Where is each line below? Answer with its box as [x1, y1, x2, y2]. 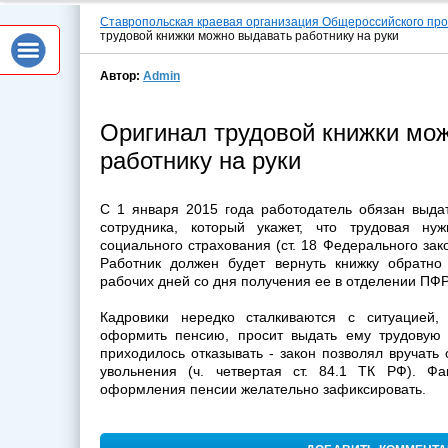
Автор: [100, 69, 143, 83]
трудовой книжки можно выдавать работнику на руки [100, 29, 399, 43]
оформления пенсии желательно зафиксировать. [100, 381, 426, 397]
